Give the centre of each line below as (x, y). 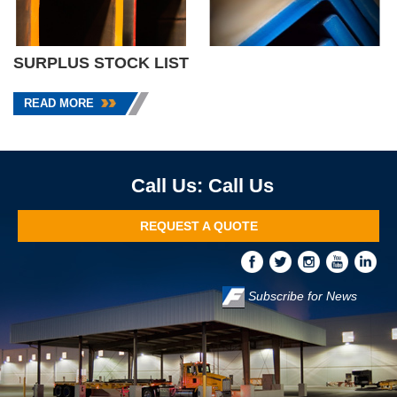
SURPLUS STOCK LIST (101, 63)
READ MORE (59, 103)
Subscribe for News (301, 296)
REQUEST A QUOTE (198, 226)
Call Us (241, 186)
